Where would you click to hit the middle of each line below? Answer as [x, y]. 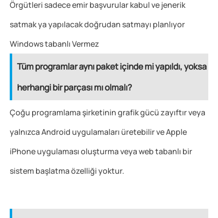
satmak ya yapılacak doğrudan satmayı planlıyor [97, 25]
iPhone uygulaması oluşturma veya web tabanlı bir [101, 152]
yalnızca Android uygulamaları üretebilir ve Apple [98, 132]
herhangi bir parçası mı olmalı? [74, 88]
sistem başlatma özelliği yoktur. [67, 171]
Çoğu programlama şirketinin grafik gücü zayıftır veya [108, 113]
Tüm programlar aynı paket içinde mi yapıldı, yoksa [112, 67]
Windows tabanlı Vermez [54, 44]
